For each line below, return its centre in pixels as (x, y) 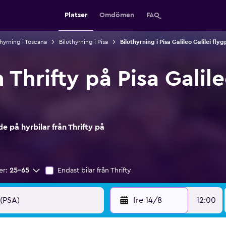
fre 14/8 (147, 200)
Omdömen (117, 15)
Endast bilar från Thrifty (94, 171)
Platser (76, 15)
